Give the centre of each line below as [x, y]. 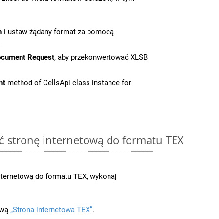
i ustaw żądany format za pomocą [58, 32]
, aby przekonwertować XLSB [101, 57]
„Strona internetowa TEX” [51, 209]
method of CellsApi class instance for [68, 82]
